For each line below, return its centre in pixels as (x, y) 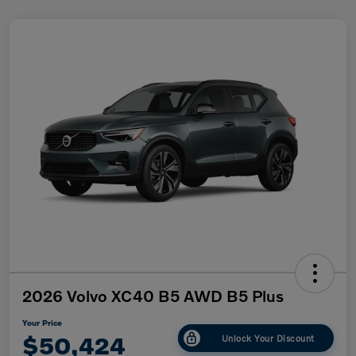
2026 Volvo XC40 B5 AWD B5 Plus (153, 296)
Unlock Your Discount (268, 337)
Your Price (42, 323)
